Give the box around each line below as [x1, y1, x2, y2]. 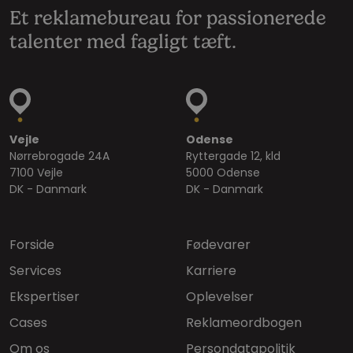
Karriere [186, 261, 236, 280]
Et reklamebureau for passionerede [9, 6, 326, 29]
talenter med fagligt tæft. [9, 30, 236, 53]
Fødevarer [186, 235, 251, 254]
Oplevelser [186, 287, 254, 306]
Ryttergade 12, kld [186, 147, 281, 164]
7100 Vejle [9, 164, 63, 180]
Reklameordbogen [186, 313, 302, 332]
